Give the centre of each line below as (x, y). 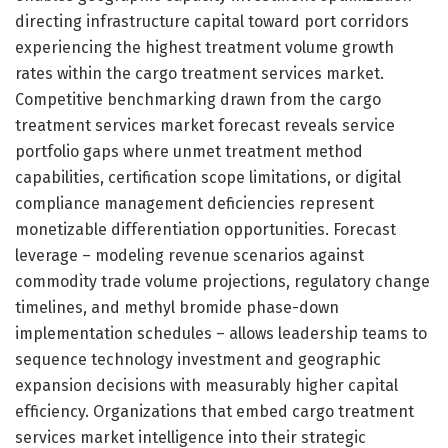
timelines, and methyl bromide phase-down (177, 307)
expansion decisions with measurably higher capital (206, 385)
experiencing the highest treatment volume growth (204, 47)
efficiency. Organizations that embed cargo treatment (214, 411)
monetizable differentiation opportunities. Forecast (205, 229)
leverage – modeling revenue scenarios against (189, 255)
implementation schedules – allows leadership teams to (221, 333)
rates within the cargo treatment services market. (199, 73)
